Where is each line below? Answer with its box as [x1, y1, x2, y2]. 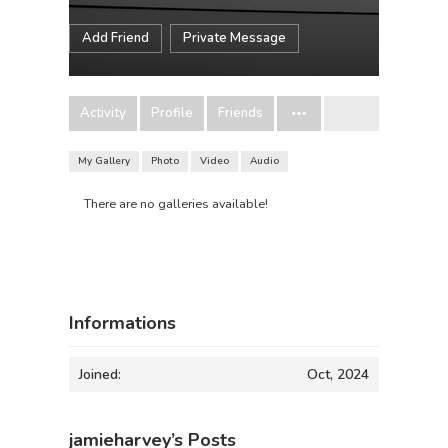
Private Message [183, 29, 286, 47]
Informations [69, 311, 176, 336]
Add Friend [82, 29, 149, 47]
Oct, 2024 [307, 365, 369, 385]
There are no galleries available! [84, 195, 268, 212]
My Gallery [78, 154, 130, 168]
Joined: [79, 365, 121, 385]
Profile [151, 104, 193, 122]
